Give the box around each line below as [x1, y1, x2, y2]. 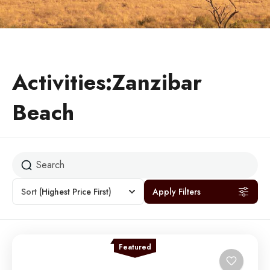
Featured [119, 241, 151, 253]
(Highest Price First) [39, 185, 111, 198]
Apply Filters [152, 185, 201, 198]
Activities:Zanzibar [12, 66, 202, 98]
